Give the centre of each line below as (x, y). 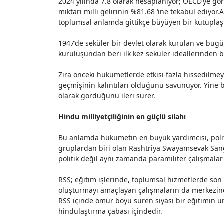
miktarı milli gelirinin (95, 12)
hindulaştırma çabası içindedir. (110, 211)
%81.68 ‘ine (150, 12)
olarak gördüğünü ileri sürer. (107, 96)
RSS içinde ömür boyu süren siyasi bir (123, 201)
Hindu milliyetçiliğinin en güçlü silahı (122, 117)
